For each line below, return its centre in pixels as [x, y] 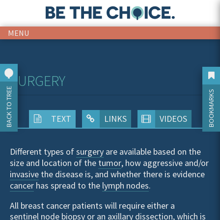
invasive [24, 174]
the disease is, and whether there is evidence [122, 174]
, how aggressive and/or [165, 163]
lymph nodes [125, 185]
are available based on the [152, 151]
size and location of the [54, 163]
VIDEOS [173, 119]
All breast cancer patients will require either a [92, 206]
